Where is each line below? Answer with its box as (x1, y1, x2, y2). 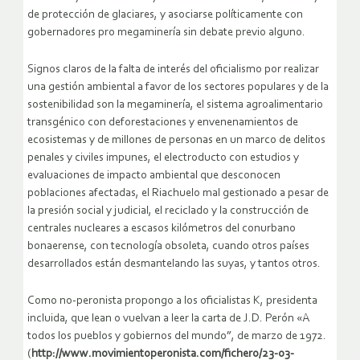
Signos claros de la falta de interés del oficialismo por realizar (27, 63, 319, 76)
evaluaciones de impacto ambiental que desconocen (27, 170, 280, 182)
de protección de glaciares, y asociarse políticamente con (27, 9, 303, 22)
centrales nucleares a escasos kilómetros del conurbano (27, 223, 296, 235)
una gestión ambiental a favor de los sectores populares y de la (27, 81, 329, 94)
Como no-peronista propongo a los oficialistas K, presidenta (27, 295, 317, 308)
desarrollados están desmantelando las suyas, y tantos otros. (27, 258, 321, 271)
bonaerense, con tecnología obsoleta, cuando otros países (27, 240, 309, 253)
